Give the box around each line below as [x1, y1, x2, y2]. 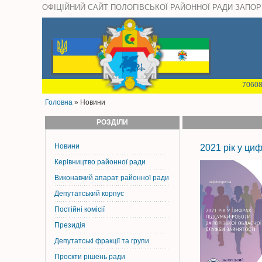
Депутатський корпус [54, 189, 124, 198]
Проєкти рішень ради [54, 253, 125, 261]
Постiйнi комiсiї [54, 205, 105, 213]
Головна [45, 98, 73, 106]
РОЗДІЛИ [96, 118, 128, 126]
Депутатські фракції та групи [54, 237, 149, 245]
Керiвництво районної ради [54, 158, 146, 166]
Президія [54, 221, 85, 229]
